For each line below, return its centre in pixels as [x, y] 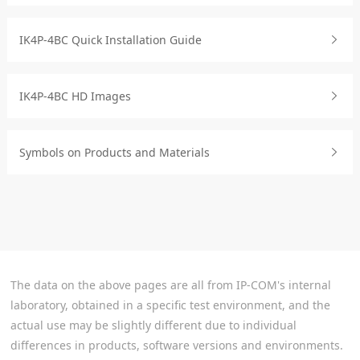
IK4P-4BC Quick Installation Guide [111, 40]
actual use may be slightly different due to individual [154, 325]
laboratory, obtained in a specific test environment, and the [171, 305]
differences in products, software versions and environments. [177, 345]
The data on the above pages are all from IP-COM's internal [171, 285]
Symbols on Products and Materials [115, 152]
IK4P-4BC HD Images [76, 96]
